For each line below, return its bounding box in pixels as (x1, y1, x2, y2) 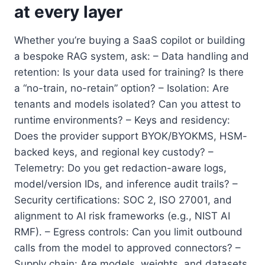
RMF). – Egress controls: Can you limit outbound (14, 225, 243, 238)
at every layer (14, 1, 122, 22)
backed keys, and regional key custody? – (14, 146, 214, 158)
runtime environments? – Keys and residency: (14, 114, 230, 126)
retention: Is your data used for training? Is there (14, 66, 244, 78)
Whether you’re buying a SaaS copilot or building (14, 34, 245, 46)
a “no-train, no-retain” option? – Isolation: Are (14, 82, 229, 94)
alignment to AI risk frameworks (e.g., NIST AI (14, 209, 230, 222)
